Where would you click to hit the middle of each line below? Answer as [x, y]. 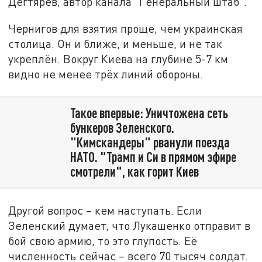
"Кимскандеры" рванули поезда [150, 142]
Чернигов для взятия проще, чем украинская [126, 28]
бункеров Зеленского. [122, 127]
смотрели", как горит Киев [134, 171]
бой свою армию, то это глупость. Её [103, 240]
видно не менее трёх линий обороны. [106, 74]
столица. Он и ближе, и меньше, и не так [116, 43]
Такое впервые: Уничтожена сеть [149, 113]
